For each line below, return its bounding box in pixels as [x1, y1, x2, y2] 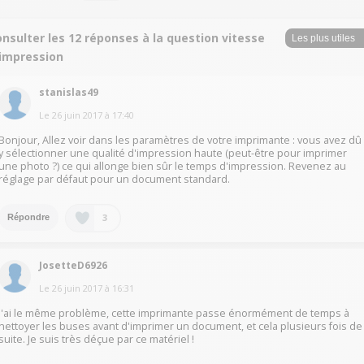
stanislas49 [39, 84, 99, 99]
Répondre [7, 212, 50, 223]
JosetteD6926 [39, 258, 108, 272]
